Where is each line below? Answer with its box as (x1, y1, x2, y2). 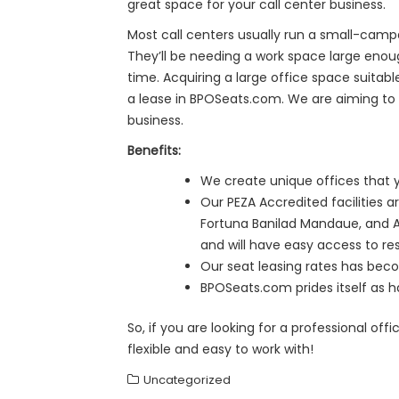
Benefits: (127, 142, 181, 159)
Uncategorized (143, 371, 231, 388)
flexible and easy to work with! (127, 340, 313, 358)
